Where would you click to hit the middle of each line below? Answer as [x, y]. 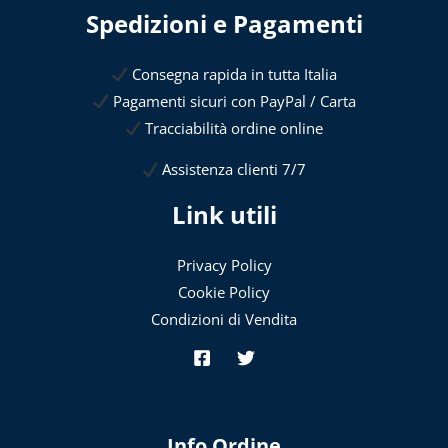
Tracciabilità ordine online [232, 127]
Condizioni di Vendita [224, 318]
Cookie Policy [224, 291]
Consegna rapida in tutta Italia [232, 73]
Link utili [224, 215]
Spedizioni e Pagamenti [224, 24]
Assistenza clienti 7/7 [232, 169]
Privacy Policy [224, 264]
